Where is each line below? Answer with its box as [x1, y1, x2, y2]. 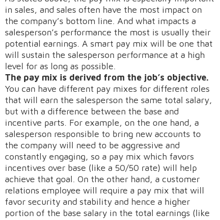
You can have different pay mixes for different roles [5, 83, 210, 94]
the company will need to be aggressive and [5, 140, 180, 150]
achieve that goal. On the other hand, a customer [5, 174, 200, 184]
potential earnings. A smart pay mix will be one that [5, 38, 213, 49]
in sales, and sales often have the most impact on [5, 4, 202, 15]
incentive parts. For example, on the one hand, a [5, 117, 199, 128]
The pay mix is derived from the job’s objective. [5, 72, 209, 82]
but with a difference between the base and [5, 106, 179, 116]
